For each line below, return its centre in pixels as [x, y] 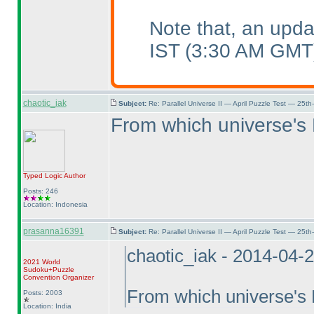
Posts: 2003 [42, 293]
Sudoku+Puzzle [48, 269]
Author [74, 176]
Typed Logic [42, 176]
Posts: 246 [40, 191]
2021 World [41, 262]
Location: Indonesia [55, 204]
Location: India [47, 306]
